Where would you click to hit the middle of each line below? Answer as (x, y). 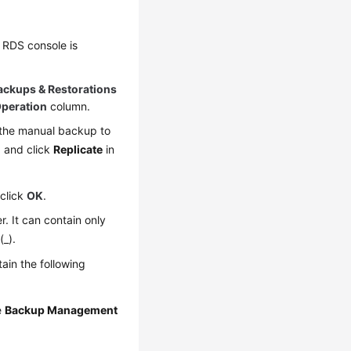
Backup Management (62, 310)
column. (69, 106)
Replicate (78, 149)
